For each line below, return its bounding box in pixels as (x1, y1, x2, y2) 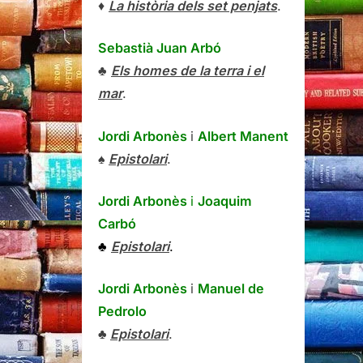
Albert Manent (198, 127, 288, 144)
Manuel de (198, 280, 264, 297)
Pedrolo (98, 303, 147, 320)
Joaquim (198, 192, 252, 209)
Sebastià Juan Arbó (98, 40, 221, 57)
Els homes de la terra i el (111, 62, 264, 79)
